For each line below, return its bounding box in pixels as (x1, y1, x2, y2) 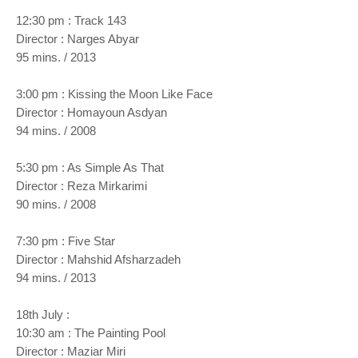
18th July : (16, 308, 73, 321)
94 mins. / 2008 (16, 124, 96, 137)
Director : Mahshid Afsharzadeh (16, 253, 184, 266)
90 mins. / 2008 (16, 197, 99, 211)
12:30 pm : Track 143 (16, 14, 126, 27)
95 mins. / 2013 (16, 50, 96, 64)
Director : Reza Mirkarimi (16, 179, 147, 193)
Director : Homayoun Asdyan (16, 105, 167, 119)
